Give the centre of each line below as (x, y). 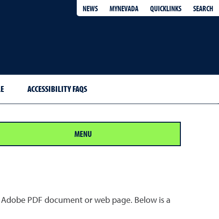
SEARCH (203, 8)
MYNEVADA (124, 8)
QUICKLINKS (166, 8)
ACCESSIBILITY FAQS (57, 89)
